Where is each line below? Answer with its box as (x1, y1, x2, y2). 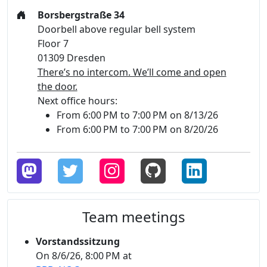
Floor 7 (37, 37, 69, 51)
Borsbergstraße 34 (37, 8, 125, 22)
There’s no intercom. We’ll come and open (37, 66, 226, 79)
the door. (37, 80, 77, 94)
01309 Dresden (37, 51, 105, 65)
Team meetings (82, 207, 185, 227)
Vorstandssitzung (36, 235, 120, 249)
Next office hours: (37, 94, 117, 108)
